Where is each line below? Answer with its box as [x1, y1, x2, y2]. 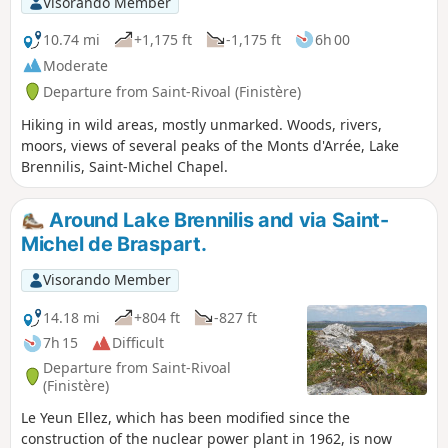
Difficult [112, 333, 164, 353]
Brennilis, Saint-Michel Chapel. [21, 157, 228, 177]
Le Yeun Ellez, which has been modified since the [21, 408, 350, 428]
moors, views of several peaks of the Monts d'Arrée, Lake [21, 136, 399, 156]
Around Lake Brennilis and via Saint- [44, 208, 389, 233]
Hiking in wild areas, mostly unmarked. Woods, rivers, [21, 115, 382, 135]
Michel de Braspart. [21, 232, 207, 257]
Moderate [43, 55, 108, 75]
